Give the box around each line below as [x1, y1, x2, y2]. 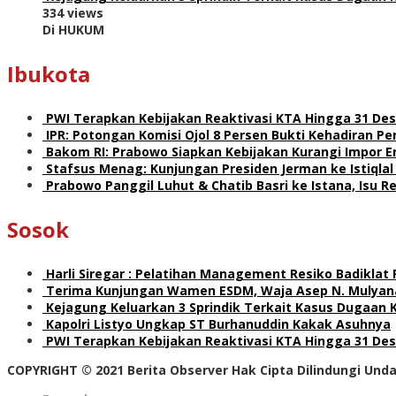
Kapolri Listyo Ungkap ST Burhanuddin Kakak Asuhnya [46, 315, 391, 332]
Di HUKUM [42, 20, 104, 38]
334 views [42, 4, 103, 21]
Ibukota [7, 58, 90, 88]
